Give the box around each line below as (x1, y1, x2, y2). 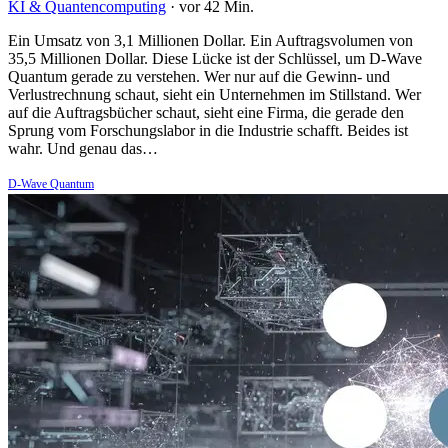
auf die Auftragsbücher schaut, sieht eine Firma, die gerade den (8, 104, 404, 122)
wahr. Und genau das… (8, 140, 158, 158)
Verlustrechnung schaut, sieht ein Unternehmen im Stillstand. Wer (8, 86, 421, 104)
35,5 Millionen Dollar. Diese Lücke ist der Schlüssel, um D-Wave (8, 50, 422, 68)
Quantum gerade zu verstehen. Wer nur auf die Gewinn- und (8, 68, 390, 86)
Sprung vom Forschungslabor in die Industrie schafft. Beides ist (8, 122, 408, 140)
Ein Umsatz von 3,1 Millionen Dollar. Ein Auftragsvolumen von (8, 32, 413, 50)
